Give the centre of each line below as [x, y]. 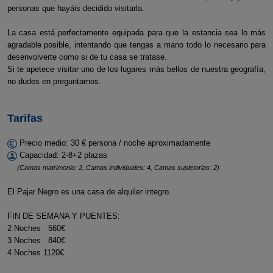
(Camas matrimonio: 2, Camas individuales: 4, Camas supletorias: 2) [118, 168]
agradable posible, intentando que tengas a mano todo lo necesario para [136, 45]
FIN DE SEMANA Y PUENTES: [63, 216]
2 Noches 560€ [36, 228]
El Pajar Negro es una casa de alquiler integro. [89, 192]
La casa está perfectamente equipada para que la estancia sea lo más [136, 33]
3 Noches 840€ [36, 240]
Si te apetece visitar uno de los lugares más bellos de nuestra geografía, [136, 69]
